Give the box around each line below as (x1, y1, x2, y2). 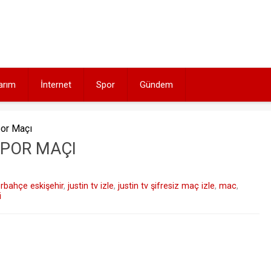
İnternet (41, 79, 71, 90)
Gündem (140, 79, 173, 90)
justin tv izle (68, 181, 114, 191)
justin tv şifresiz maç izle (118, 181, 215, 191)
